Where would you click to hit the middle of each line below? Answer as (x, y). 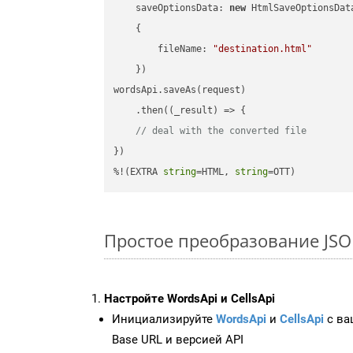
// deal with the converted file (221, 131)
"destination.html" (263, 49)
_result (194, 111)
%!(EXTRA (139, 172)
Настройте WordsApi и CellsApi (190, 298)
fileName (180, 49)
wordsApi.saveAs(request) (180, 90)
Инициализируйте (164, 319)
